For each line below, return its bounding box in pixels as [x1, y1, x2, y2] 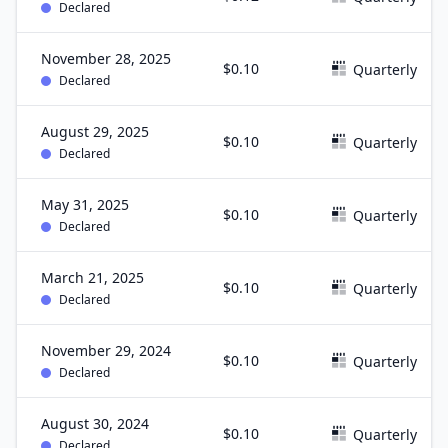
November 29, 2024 [41, 341, 171, 360]
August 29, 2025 [41, 122, 149, 141]
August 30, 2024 [41, 414, 149, 433]
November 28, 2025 [41, 49, 171, 68]
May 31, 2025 [41, 195, 129, 214]
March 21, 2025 [41, 268, 144, 287]
